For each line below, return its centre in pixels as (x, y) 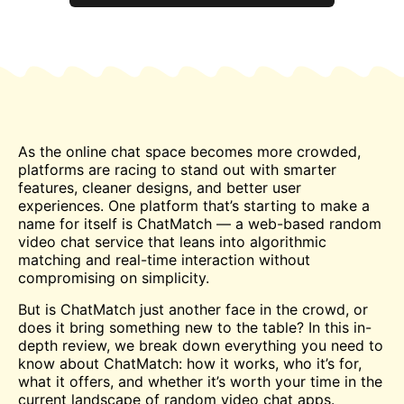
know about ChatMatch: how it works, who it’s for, (190, 363)
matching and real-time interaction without (164, 260)
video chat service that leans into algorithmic (172, 242)
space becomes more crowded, (251, 152)
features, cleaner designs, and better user (160, 188)
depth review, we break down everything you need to (201, 345)
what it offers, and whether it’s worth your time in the (200, 381)
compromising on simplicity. (114, 278)
